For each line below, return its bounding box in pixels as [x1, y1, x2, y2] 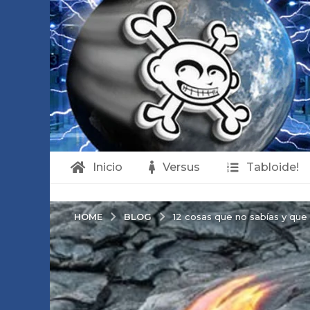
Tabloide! [246, 161, 299, 174]
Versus [162, 161, 200, 174]
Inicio [92, 161, 122, 174]
